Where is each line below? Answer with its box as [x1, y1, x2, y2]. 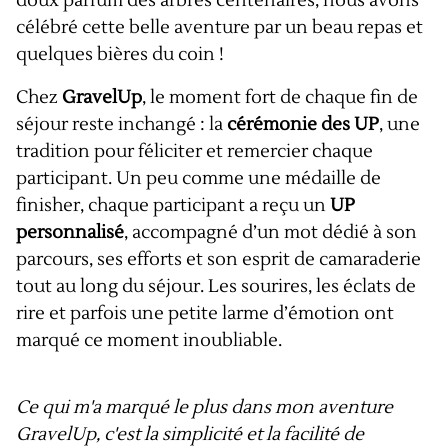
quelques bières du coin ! [16, 43, 224, 66]
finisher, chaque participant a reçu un [16, 194, 330, 217]
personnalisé [16, 221, 124, 244]
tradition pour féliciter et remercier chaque [16, 140, 373, 163]
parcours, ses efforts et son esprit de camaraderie [16, 248, 421, 271]
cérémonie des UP [227, 113, 379, 136]
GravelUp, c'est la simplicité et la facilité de [16, 423, 364, 446]
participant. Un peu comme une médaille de [16, 167, 381, 190]
